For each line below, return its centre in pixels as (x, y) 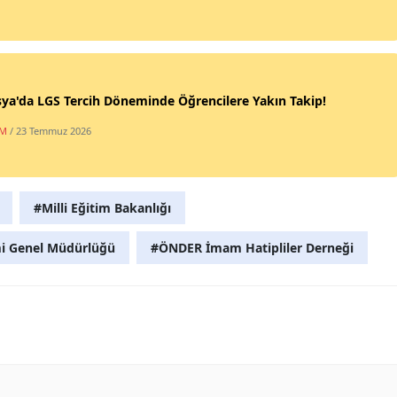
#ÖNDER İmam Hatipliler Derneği (252, 247)
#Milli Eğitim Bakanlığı (102, 207)
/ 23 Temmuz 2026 (51, 131)
